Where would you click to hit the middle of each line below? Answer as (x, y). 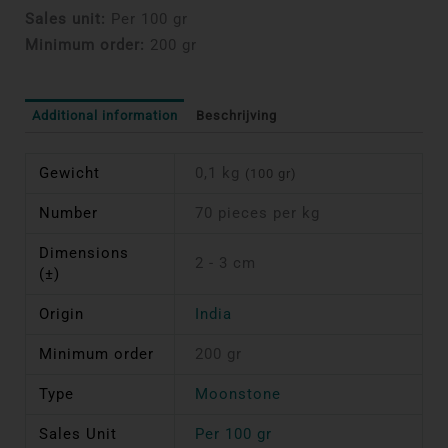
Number (69, 212)
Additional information (104, 116)
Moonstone (237, 393)
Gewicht (70, 172)
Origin (62, 313)
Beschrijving (236, 116)
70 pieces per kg (257, 212)
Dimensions (84, 252)
